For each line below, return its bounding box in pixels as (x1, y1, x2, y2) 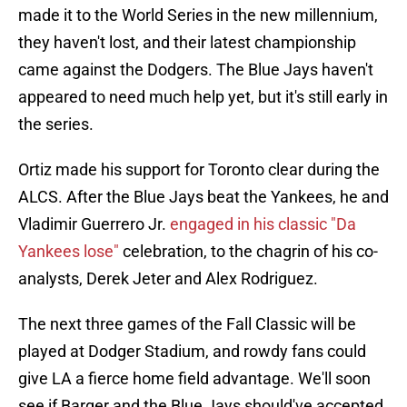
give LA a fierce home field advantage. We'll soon (18, 369, 371, 389)
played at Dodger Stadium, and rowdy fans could (18, 342, 366, 362)
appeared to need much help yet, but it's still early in (18, 87, 388, 107)
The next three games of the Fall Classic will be (18, 314, 356, 334)
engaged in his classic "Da (166, 214, 356, 234)
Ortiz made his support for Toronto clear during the (18, 160, 380, 180)
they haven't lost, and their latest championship (18, 33, 356, 53)
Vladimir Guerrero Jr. (18, 214, 166, 234)
